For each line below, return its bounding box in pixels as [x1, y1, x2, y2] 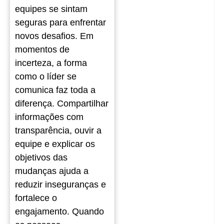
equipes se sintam [15, 3, 87, 14]
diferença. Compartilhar [15, 98, 108, 108]
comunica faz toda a [15, 84, 95, 95]
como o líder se [15, 71, 76, 81]
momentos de [15, 44, 69, 54]
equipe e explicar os [15, 138, 95, 149]
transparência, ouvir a [15, 125, 101, 135]
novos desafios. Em [15, 30, 93, 41]
